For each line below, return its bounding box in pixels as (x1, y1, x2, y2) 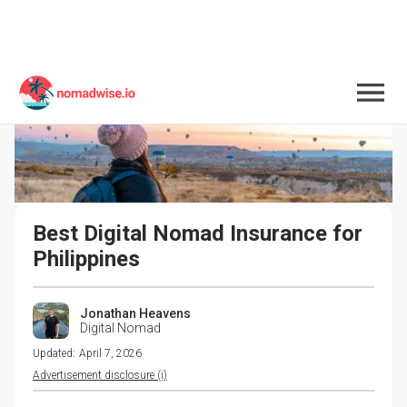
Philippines (33, 245, 140, 272)
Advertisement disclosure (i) (33, 368, 167, 382)
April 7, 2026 (79, 346, 142, 360)
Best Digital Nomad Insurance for (33, 220, 368, 246)
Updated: (33, 346, 75, 360)
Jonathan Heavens (80, 305, 191, 321)
